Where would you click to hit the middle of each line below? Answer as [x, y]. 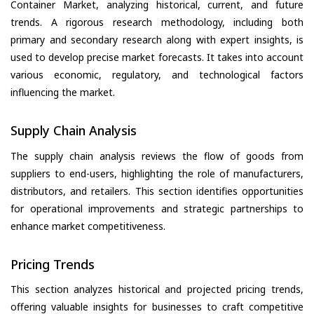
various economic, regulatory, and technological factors [157, 75]
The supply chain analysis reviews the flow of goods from [157, 156]
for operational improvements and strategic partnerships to [157, 208]
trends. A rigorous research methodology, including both [157, 22]
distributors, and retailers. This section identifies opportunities [157, 191]
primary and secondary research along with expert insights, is [157, 40]
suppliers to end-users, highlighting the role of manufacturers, [157, 173]
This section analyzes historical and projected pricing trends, [157, 289]
